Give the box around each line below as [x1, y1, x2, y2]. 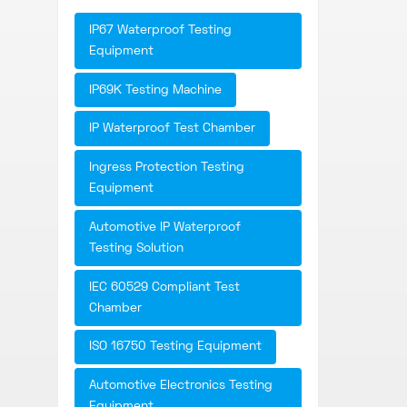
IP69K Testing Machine [89, 84, 222, 96]
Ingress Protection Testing [89, 162, 244, 174]
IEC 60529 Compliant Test [89, 281, 240, 293]
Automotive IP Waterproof [89, 221, 241, 233]
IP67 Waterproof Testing [89, 24, 232, 36]
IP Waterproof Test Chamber [89, 123, 255, 135]
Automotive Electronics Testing [89, 380, 273, 392]
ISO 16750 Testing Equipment [89, 341, 262, 353]
